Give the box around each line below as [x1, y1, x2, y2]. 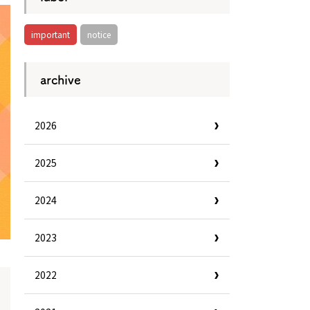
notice [86, 28, 111, 40]
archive [39, 73, 81, 86]
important [30, 28, 70, 40]
